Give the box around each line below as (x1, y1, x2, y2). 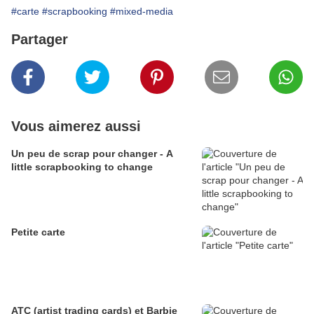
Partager (11, 32, 68, 48)
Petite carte (11, 226, 65, 238)
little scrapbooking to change (11, 161, 153, 173)
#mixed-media (110, 6, 173, 18)
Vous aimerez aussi (11, 118, 141, 135)
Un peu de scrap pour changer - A (11, 148, 173, 160)
